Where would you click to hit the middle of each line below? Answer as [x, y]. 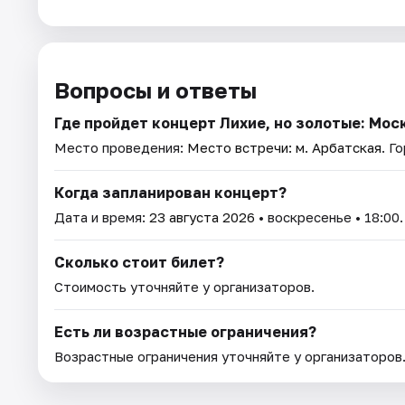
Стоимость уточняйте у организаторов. [184, 286]
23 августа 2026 [202, 217]
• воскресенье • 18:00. [329, 217]
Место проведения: [121, 147]
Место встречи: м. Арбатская [284, 147]
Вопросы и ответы [155, 89]
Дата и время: [102, 217]
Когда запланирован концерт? [170, 192]
